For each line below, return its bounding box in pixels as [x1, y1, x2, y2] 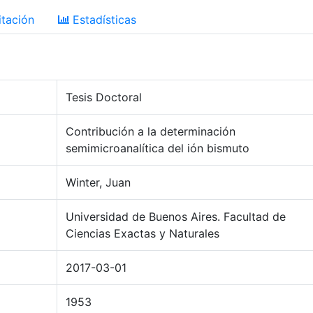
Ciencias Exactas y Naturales [66, 226, 219, 240]
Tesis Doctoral [66, 90, 142, 104]
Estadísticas [69, 13, 136, 27]
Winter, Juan [66, 175, 131, 189]
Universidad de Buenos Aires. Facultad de [66, 210, 286, 224]
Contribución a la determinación [66, 124, 235, 138]
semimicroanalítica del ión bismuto [66, 141, 249, 155]
